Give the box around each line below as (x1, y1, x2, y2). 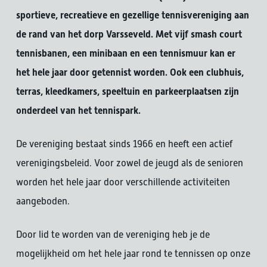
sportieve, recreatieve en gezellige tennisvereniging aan (15, 10, 249, 21)
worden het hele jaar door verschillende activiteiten (15, 176, 230, 188)
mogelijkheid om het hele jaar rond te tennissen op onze (15, 248, 250, 259)
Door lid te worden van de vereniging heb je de (15, 229, 210, 240)
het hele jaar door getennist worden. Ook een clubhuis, (15, 67, 244, 78)
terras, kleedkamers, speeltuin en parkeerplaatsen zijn (15, 86, 239, 97)
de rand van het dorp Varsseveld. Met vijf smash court (15, 29, 242, 40)
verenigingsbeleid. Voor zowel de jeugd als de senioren (15, 157, 243, 169)
